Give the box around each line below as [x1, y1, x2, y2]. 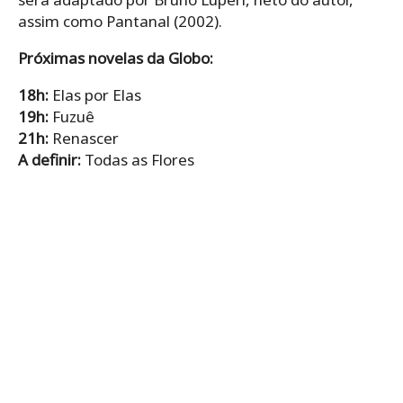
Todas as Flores [81, 148, 194, 170]
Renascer [49, 127, 119, 148]
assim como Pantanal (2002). [18, 10, 222, 31]
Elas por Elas [49, 84, 141, 105]
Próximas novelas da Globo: [18, 47, 213, 68]
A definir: [18, 148, 81, 170]
